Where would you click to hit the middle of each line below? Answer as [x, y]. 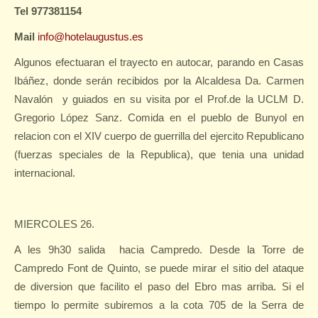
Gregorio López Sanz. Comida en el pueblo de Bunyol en [159, 117]
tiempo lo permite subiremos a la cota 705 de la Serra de [159, 305]
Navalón [33, 99]
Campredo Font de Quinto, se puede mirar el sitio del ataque [159, 268]
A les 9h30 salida [60, 250]
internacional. [45, 173]
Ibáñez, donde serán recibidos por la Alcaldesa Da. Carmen [159, 81]
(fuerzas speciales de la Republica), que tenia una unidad [159, 154]
